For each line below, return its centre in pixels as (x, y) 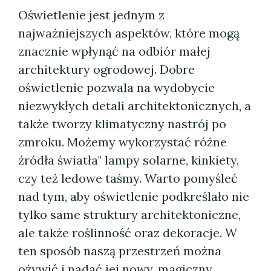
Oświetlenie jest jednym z (91, 15)
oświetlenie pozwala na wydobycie (116, 87)
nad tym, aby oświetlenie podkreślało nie (134, 196)
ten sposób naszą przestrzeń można (120, 251)
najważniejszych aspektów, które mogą (129, 33)
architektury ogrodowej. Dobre (106, 69)
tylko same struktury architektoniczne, (129, 214)
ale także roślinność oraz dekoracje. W (128, 233)
